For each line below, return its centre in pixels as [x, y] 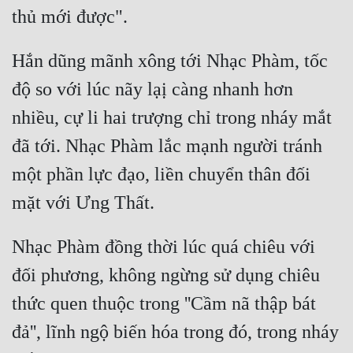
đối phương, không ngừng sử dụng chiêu [166, 275]
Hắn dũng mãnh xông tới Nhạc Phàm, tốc [170, 61]
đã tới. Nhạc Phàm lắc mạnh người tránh [167, 146]
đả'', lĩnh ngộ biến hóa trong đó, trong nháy [175, 332]
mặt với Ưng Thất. [83, 203]
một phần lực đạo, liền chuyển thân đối [161, 175]
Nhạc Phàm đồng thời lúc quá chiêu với [163, 247]
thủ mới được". [70, 17]
